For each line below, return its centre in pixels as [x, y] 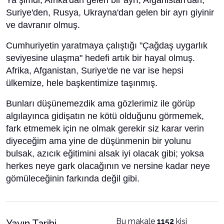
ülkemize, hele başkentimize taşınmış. [82, 83]
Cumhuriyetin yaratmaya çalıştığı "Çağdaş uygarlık [107, 45]
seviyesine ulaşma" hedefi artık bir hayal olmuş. [100, 58]
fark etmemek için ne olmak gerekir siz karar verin [105, 128]
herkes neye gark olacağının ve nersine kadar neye [108, 166]
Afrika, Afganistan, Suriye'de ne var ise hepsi [95, 70]
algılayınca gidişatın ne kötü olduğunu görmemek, [105, 116]
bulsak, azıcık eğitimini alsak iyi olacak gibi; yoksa [105, 153]
